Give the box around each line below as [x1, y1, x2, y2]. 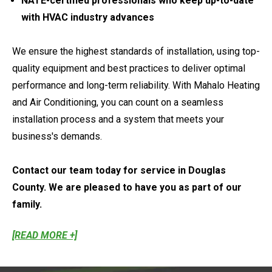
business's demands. [12, 130, 102, 142]
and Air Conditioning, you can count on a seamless [12, 96, 223, 108]
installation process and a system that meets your [12, 113, 224, 125]
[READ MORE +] [12, 229, 77, 241]
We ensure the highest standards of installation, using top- [12, 45, 260, 57]
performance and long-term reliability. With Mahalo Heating [12, 79, 260, 91]
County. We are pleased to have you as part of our [12, 181, 242, 193]
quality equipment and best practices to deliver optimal [12, 62, 245, 74]
